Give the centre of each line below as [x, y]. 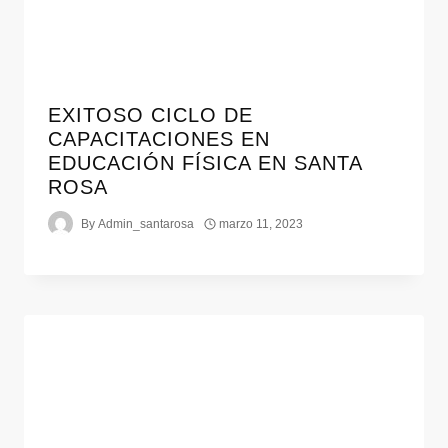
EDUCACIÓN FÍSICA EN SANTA [205, 163]
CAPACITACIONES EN [159, 139]
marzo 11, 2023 [261, 223]
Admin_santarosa [146, 223]
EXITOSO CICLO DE [150, 115]
